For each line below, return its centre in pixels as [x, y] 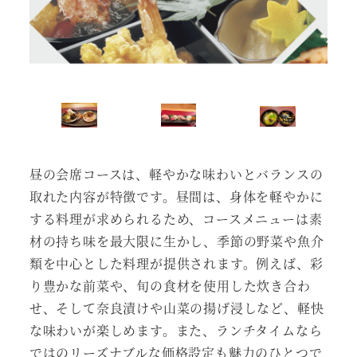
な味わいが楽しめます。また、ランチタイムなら [176, 331]
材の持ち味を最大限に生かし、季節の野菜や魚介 [177, 241]
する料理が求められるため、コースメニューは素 [176, 219]
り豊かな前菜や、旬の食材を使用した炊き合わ [170, 286]
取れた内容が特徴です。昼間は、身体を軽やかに [176, 197]
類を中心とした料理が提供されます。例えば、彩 [176, 264]
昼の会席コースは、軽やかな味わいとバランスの [176, 175]
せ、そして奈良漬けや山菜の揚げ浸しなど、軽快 [177, 308]
